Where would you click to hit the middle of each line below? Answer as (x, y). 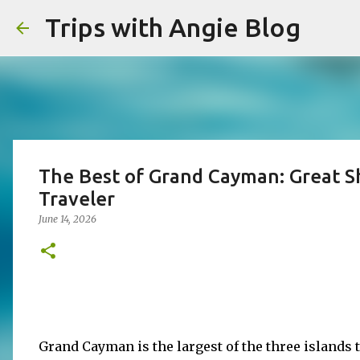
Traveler (77, 199)
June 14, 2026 (67, 219)
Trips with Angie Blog (173, 27)
